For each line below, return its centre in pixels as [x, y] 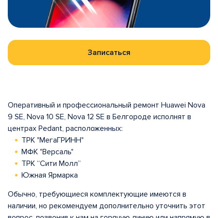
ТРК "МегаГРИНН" [53, 140]
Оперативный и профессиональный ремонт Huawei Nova [107, 105]
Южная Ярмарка [50, 175]
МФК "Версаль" [47, 152]
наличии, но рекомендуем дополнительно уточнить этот [107, 206]
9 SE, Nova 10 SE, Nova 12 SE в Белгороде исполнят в [100, 117]
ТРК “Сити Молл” [51, 163]
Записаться [109, 53]
